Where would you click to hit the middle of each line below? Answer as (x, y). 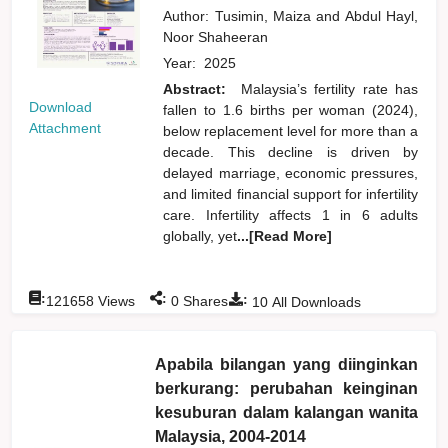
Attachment (65, 127)
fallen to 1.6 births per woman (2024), (291, 109)
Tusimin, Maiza (265, 15)
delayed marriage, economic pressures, (291, 172)
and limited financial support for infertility (291, 193)
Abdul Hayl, (381, 15)
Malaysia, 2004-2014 (231, 436)
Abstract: (198, 88)
